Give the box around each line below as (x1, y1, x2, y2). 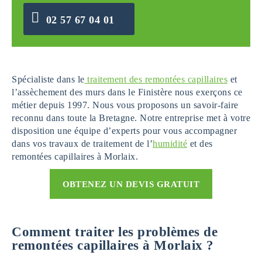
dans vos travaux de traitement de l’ (12, 139, 153, 149)
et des (187, 139, 213, 149)
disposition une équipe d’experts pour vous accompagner (12, 126, 237, 136)
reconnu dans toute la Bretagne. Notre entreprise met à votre (12, 113, 250, 123)
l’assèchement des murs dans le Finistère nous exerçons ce (12, 87, 243, 97)
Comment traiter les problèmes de (12, 225, 218, 239)
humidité (153, 139, 187, 149)
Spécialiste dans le (12, 74, 85, 84)
